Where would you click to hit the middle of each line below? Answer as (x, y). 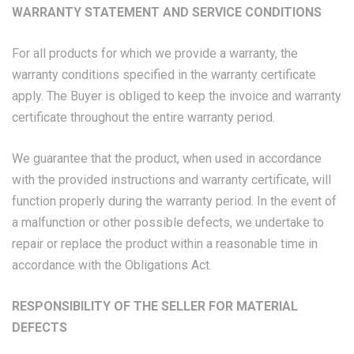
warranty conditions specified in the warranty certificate (164, 75)
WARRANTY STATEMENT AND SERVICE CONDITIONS (167, 12)
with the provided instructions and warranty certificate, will (171, 180)
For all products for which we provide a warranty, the (155, 53)
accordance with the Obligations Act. (112, 265)
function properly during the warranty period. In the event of (174, 201)
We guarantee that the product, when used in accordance (167, 158)
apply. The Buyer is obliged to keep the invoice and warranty (177, 96)
